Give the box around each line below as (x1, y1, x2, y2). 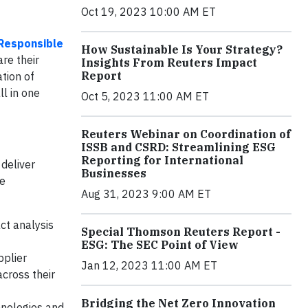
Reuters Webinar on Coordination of (81, 126, 291, 141)
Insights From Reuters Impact (81, 55, 257, 69)
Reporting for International (81, 153, 243, 167)
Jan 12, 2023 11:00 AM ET (81, 258, 217, 272)
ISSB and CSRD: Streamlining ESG (81, 140, 276, 154)
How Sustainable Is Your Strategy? (81, 42, 283, 56)
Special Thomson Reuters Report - (81, 224, 280, 239)
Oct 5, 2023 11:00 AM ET (81, 89, 209, 103)
